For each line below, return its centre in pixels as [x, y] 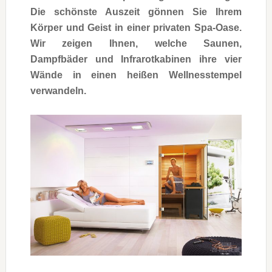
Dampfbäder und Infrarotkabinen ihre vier [136, 59]
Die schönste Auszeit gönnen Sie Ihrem [136, 12]
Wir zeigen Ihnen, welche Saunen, [136, 43]
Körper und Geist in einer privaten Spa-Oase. [136, 27]
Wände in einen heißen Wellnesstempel [136, 75]
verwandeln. [58, 90]
